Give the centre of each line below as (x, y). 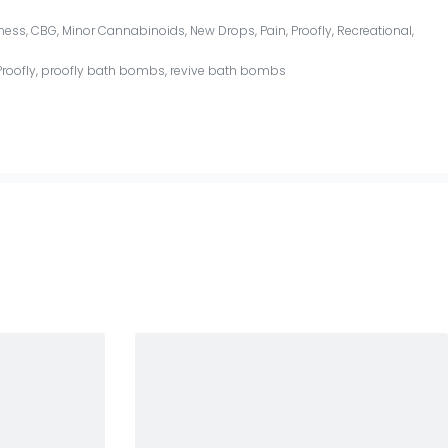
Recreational (375, 31)
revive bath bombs (228, 71)
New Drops (223, 31)
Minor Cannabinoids (124, 31)
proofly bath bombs (103, 71)
